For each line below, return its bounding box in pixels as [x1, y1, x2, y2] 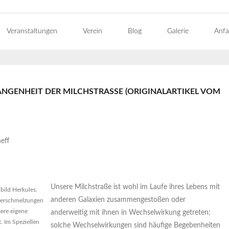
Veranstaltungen [7, 28, 57, 35]
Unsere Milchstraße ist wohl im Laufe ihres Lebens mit [51, 184, 220, 191]
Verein [83, 28, 102, 35]
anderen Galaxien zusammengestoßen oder [51, 196, 186, 203]
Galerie [167, 28, 189, 35]
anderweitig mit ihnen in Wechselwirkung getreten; [51, 209, 211, 216]
